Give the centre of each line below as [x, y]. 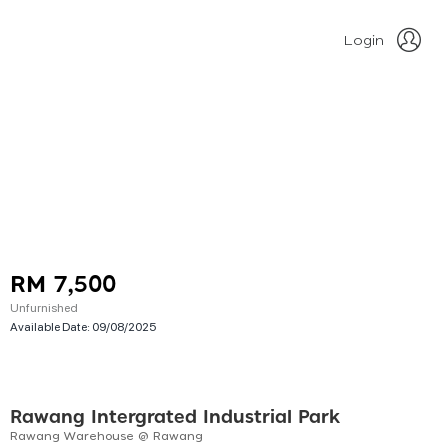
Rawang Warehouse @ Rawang [106, 436]
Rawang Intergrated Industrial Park [175, 418]
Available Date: [51, 326]
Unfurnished [44, 307]
